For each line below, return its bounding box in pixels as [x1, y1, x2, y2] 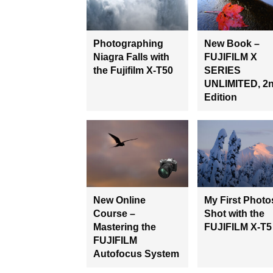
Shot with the [204, 208, 264, 219]
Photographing [93, 38, 163, 49]
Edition [204, 92, 237, 103]
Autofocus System [93, 249, 179, 260]
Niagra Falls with [93, 52, 169, 63]
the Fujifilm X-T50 [93, 65, 173, 76]
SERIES [204, 65, 241, 76]
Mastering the [93, 222, 156, 233]
